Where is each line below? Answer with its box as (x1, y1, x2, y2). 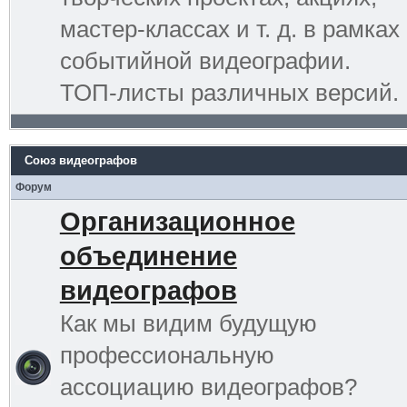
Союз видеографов (24, 153, 137, 167)
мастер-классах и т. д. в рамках (59, 15, 400, 43)
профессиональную (59, 341, 274, 369)
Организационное (59, 206, 295, 236)
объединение (59, 241, 237, 271)
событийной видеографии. (59, 46, 351, 74)
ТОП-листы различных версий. (59, 78, 399, 106)
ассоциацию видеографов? (59, 372, 357, 401)
